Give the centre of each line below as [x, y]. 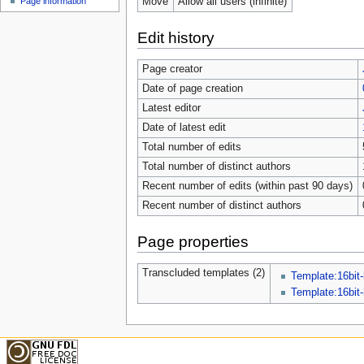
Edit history [175, 37]
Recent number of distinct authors [221, 205]
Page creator [172, 69]
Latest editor [171, 108]
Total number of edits [191, 147]
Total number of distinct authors [216, 166]
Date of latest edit [184, 127]
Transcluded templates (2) [203, 273]
